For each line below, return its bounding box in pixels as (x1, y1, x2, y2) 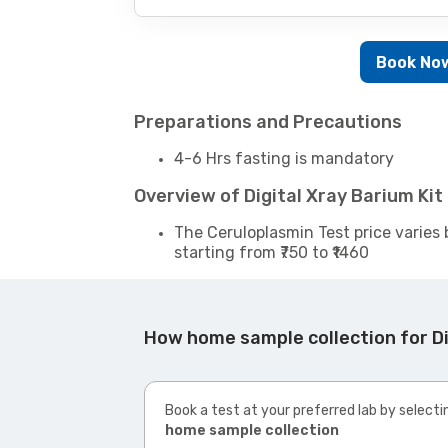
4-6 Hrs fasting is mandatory (174, 149, 395, 169)
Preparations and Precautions (134, 111, 403, 134)
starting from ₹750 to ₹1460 (174, 243, 370, 263)
